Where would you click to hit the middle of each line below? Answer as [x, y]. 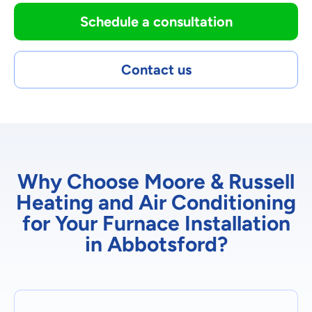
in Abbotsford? [156, 244]
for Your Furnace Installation [156, 223]
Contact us [156, 70]
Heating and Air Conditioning [156, 202]
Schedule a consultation [156, 22]
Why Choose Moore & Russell [156, 181]
